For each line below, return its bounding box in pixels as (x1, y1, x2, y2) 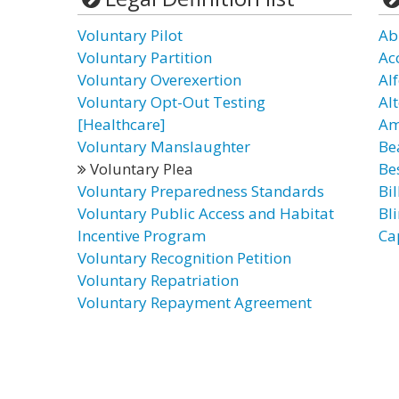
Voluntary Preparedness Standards (77, 181, 324, 201)
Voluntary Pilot (77, 25, 183, 45)
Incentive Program (77, 225, 206, 246)
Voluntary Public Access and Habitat (77, 203, 334, 224)
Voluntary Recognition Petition (77, 248, 291, 268)
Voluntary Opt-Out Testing (77, 92, 265, 112)
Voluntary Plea (86, 159, 193, 179)
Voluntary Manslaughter (77, 136, 250, 157)
